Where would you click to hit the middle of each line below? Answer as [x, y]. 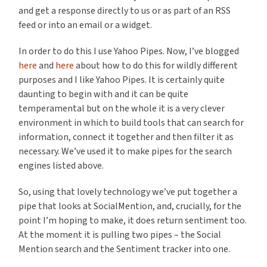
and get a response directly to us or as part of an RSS [125, 11]
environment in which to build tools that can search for [131, 123]
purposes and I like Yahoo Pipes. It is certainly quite [122, 80]
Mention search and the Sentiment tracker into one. [125, 249]
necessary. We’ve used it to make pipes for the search [125, 152]
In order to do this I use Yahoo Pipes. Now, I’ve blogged [129, 52]
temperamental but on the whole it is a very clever [122, 109]
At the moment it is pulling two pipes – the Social [120, 235]
